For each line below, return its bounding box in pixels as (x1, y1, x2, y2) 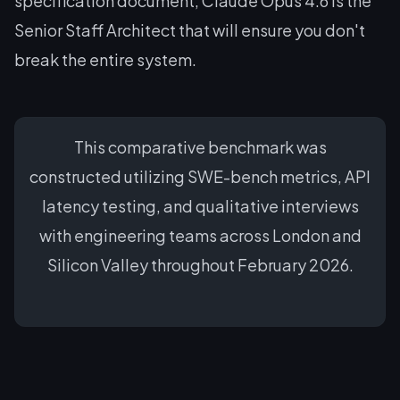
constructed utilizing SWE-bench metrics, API (29, 166, 371, 187)
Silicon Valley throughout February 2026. (46, 254, 354, 275)
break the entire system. (14, 49, 196, 70)
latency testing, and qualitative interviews (41, 196, 359, 216)
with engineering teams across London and (38, 225, 362, 246)
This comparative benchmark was (73, 137, 327, 157)
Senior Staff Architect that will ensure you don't (14, 20, 365, 40)
